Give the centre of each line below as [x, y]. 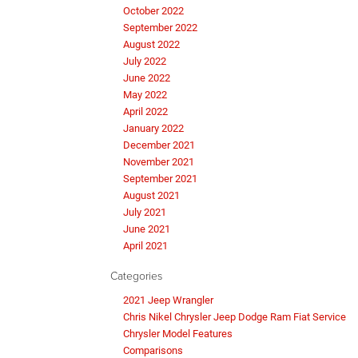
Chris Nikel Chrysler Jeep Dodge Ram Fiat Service [235, 317]
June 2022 [147, 78]
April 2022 [145, 112]
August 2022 [151, 45]
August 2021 [151, 196]
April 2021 [145, 246]
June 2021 [147, 229]
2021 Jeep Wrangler [168, 300]
